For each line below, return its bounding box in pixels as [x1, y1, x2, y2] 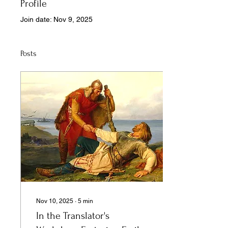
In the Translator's [36, 210, 109, 221]
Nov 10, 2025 [36, 197, 73, 205]
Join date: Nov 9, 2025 [20, 15, 93, 23]
